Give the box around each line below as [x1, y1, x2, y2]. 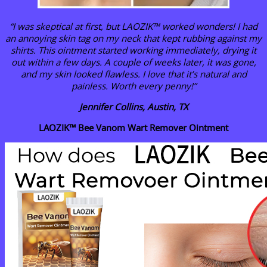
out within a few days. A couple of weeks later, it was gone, [11, 55, 256, 68]
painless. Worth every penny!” [71, 79, 196, 92]
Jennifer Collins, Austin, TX [79, 100, 188, 113]
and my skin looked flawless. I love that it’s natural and [20, 67, 247, 80]
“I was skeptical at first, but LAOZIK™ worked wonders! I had [10, 20, 257, 32]
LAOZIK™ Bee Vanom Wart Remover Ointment [39, 122, 228, 134]
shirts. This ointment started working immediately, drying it [11, 44, 256, 56]
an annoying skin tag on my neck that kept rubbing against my [5, 32, 262, 44]
